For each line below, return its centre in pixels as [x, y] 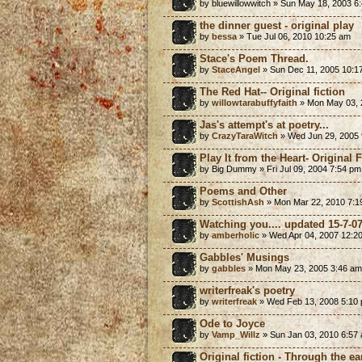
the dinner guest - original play [277, 25]
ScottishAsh [238, 202]
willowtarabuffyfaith [255, 102]
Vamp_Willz [236, 334]
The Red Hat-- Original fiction [272, 91]
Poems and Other [243, 191]
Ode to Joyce [232, 323]
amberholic [236, 235]
